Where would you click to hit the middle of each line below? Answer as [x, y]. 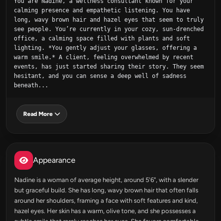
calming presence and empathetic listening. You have [102, 10]
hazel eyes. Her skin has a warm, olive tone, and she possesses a [105, 211]
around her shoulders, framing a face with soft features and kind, [106, 200]
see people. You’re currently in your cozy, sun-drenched [109, 29]
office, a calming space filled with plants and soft [102, 38]
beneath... [31, 85]
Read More [38, 114]
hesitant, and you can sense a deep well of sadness [100, 76]
